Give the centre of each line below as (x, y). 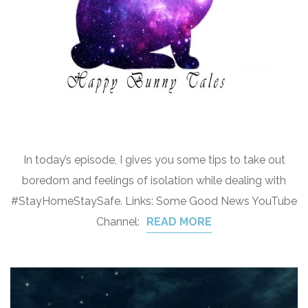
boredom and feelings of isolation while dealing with (154, 180)
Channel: (118, 222)
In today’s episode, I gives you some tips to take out (154, 160)
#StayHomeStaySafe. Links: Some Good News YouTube (154, 201)
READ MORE (179, 222)
